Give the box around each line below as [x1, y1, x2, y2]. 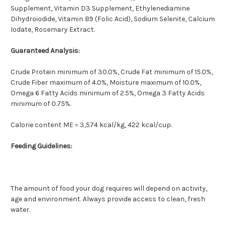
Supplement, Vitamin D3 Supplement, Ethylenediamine [11, 4, 190, 13]
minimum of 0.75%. [11, 99, 71, 108]
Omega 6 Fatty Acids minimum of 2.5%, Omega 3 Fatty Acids [11, 89, 205, 98]
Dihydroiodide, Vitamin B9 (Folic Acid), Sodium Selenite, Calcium [11, 15, 215, 24]
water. [11, 205, 30, 214]
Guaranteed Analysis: [11, 46, 80, 55]
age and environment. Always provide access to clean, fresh [11, 195, 205, 204]
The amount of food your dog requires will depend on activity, [11, 184, 207, 193]
